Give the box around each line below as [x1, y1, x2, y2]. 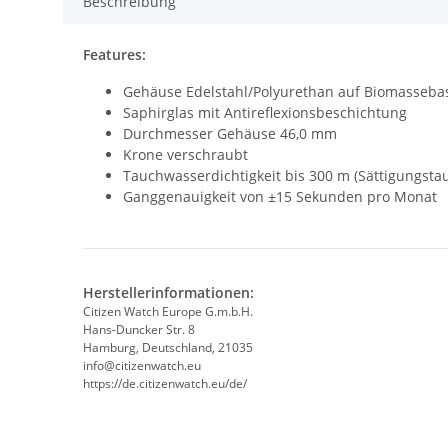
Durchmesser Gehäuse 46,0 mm [123, 124, 337, 144]
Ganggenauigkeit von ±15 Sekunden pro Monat [123, 187, 437, 207]
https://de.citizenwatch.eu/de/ [83, 375, 247, 393]
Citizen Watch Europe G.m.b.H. [83, 303, 253, 321]
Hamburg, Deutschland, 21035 [83, 339, 253, 357]
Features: [83, 45, 146, 65]
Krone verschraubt [123, 145, 248, 165]
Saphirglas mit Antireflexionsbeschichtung [123, 103, 407, 123]
